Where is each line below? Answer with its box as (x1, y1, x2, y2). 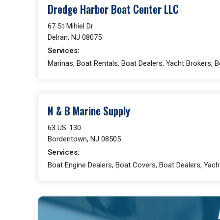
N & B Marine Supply (48, 103, 130, 118)
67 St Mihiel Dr (48, 21, 93, 30)
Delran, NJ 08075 (48, 32, 102, 42)
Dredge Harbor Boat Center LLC (48, 1, 179, 17)
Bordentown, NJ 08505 (48, 134, 121, 143)
